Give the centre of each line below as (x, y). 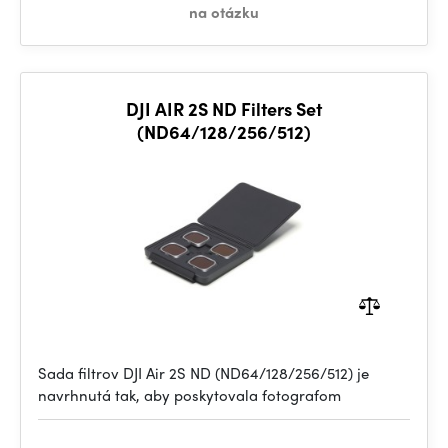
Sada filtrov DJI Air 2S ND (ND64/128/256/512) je (203, 373)
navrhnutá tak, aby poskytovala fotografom (189, 395)
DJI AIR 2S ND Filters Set (224, 108)
